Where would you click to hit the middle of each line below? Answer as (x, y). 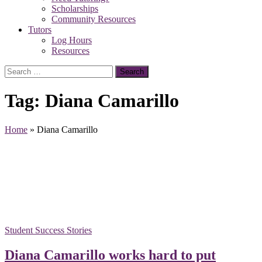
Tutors (40, 30)
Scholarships (75, 8)
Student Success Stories (48, 230)
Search (17, 70)
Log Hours (72, 40)
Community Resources (94, 19)
